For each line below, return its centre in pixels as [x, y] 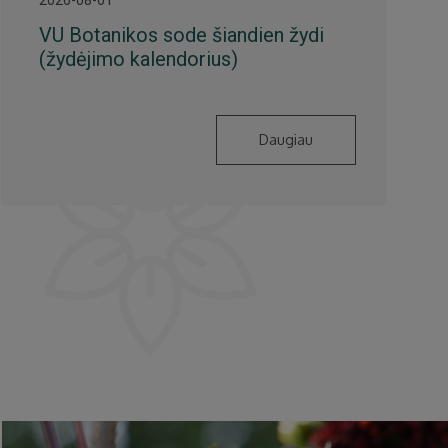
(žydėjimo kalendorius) [139, 58]
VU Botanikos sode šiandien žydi [182, 34]
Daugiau [285, 139]
